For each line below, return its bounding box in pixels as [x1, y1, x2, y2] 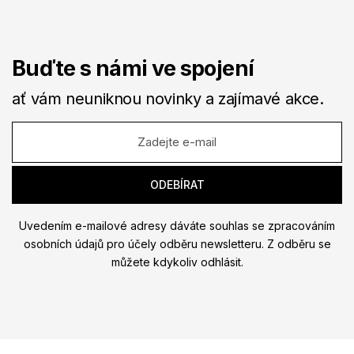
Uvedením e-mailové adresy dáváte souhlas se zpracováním [19, 219, 335, 233]
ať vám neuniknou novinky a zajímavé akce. [12, 89, 324, 109]
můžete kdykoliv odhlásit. [111, 255, 243, 269]
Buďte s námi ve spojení [12, 55, 254, 82]
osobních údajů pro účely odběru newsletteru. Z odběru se [23, 237, 331, 251]
